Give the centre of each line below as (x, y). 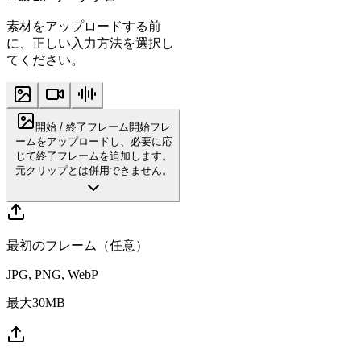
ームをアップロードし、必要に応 (93, 142)
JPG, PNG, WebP (52, 275)
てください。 (45, 60)
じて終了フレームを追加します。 (93, 156)
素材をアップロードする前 (84, 27)
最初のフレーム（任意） (77, 246)
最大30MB (36, 303)
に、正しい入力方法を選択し (90, 44)
